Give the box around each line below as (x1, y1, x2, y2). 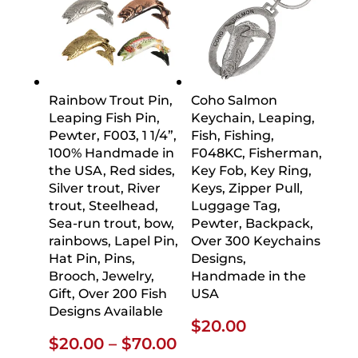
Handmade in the (190, 268, 306, 284)
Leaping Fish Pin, (48, 109, 160, 125)
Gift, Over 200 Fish (48, 285, 167, 301)
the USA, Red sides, (48, 162, 175, 178)
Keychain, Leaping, (190, 109, 315, 125)
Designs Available (48, 303, 163, 319)
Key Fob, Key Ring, (190, 162, 312, 178)
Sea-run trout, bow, (48, 215, 174, 231)
